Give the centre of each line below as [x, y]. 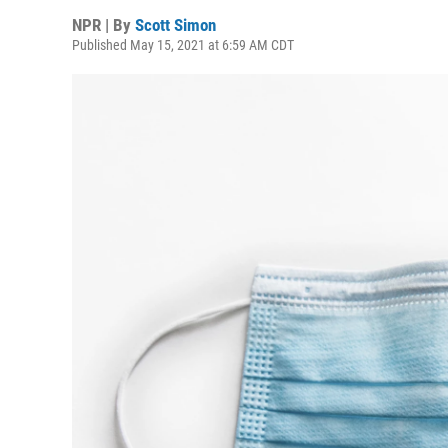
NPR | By [103, 25]
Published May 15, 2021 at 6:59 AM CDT [183, 45]
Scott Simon [175, 25]
